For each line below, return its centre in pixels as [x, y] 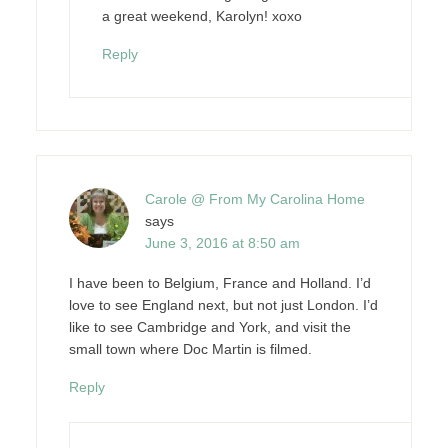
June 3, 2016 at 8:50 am [222, 243]
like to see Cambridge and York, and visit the [209, 327]
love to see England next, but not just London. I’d [223, 305]
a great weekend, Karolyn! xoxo [201, 16]
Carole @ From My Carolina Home [254, 199]
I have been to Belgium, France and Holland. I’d [219, 283]
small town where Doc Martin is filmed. [190, 349]
